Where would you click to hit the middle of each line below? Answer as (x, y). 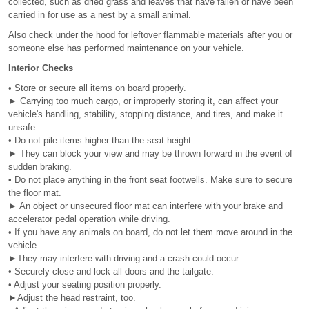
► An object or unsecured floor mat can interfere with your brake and (146, 206)
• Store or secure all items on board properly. (97, 88)
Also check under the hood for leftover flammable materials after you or (150, 35)
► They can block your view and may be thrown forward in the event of (150, 153)
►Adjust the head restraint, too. (72, 298)
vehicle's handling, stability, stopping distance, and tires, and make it (146, 114)
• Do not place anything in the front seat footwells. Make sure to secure (150, 180)
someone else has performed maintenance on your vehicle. (126, 48)
